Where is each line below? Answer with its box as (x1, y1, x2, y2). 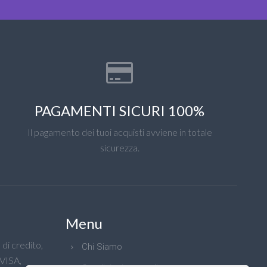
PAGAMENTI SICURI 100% (35, 102, 205, 119)
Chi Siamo (81, 241, 122, 252)
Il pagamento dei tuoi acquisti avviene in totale (27, 126, 212, 138)
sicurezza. (100, 142, 139, 153)
